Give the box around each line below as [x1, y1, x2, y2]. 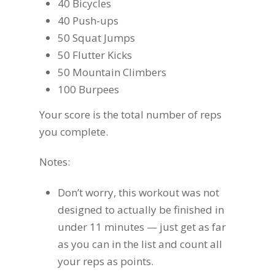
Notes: [39, 155, 70, 169]
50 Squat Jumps [58, 30, 135, 45]
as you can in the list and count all [58, 236, 222, 251]
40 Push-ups [58, 13, 118, 28]
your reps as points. [58, 254, 153, 268]
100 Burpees [58, 82, 119, 96]
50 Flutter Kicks [58, 47, 132, 62]
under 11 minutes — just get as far [58, 219, 226, 234]
